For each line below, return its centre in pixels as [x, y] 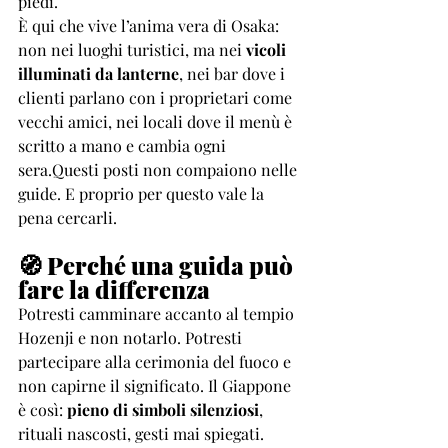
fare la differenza [114, 289]
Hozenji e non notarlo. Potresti [132, 337]
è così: [42, 409]
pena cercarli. [67, 217]
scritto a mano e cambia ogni [124, 145]
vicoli [268, 49]
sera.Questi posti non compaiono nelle [159, 169]
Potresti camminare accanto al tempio [158, 313]
